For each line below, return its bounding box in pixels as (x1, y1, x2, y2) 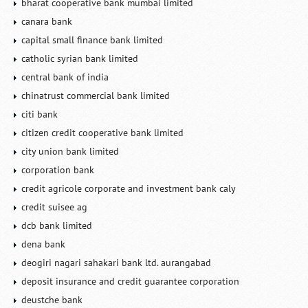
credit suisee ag (21, 201, 88, 213)
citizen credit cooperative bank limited (21, 126, 184, 139)
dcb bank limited (21, 219, 93, 232)
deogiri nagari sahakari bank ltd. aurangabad (21, 256, 212, 269)
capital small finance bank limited (21, 34, 164, 46)
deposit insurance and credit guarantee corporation (21, 275, 240, 287)
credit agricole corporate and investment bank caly (21, 182, 236, 195)
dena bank (21, 238, 66, 250)
